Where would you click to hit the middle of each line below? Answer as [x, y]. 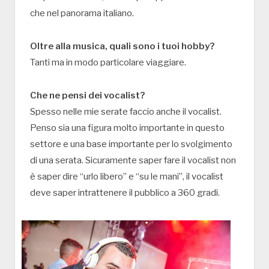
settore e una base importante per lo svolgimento [131, 144]
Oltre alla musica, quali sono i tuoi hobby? [122, 46]
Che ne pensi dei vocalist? [87, 95]
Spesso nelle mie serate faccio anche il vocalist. [126, 111]
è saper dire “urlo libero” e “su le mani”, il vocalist [127, 176]
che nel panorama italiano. [82, 13]
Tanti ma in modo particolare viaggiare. [108, 62]
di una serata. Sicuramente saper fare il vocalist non [133, 160]
